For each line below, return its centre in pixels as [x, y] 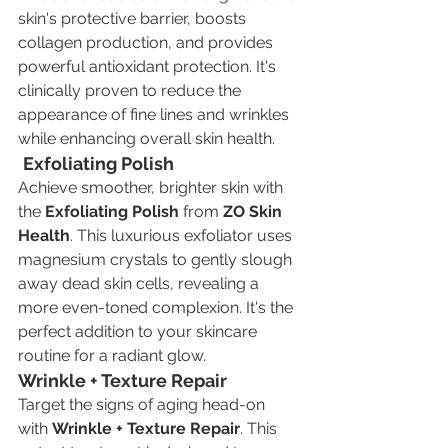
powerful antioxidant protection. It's [149, 66]
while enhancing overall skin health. [146, 138]
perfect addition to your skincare [139, 331]
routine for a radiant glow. [112, 355]
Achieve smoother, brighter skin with [152, 187]
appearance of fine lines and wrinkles [155, 114]
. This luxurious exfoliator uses [183, 235]
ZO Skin [254, 211]
